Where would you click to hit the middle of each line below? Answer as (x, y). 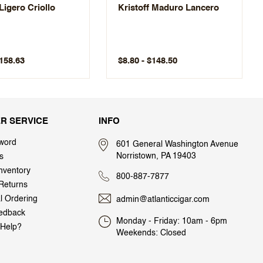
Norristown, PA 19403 (156, 156)
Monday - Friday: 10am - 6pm (172, 221)
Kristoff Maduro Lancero (168, 8)
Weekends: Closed (151, 233)
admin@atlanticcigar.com (163, 199)
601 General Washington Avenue (177, 144)
